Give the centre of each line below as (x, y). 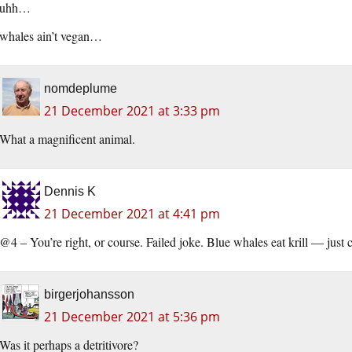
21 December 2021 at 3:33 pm (132, 111)
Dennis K (70, 192)
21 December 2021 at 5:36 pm (132, 317)
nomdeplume (81, 89)
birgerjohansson (89, 295)
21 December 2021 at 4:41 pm (132, 214)
